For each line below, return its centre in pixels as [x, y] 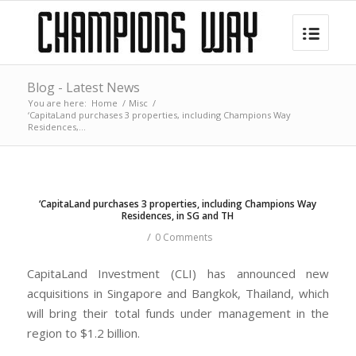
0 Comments [184, 237]
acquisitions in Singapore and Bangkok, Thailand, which [178, 293]
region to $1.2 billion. [83, 333]
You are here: [57, 103]
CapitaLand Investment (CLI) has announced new [178, 273]
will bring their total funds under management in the [178, 313]
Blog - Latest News [83, 87]
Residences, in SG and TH [178, 216]
